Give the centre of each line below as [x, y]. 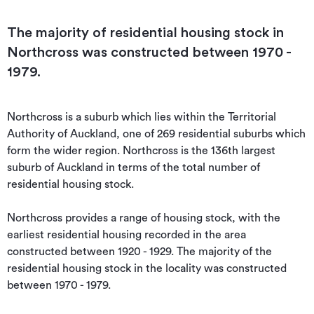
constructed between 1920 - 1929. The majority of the [139, 252]
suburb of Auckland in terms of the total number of [134, 168]
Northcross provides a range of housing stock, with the [144, 218]
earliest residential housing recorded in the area [127, 235]
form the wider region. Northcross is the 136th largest [141, 151]
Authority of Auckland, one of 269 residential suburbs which [156, 134]
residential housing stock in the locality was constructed [147, 268]
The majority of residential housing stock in [145, 33]
